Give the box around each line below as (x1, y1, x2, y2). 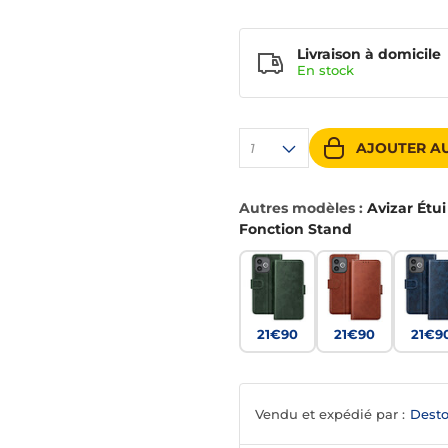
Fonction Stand (239, 220, 352, 239)
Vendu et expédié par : (255, 406, 405, 423)
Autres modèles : (239, 199, 367, 218)
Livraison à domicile (297, 45, 441, 64)
